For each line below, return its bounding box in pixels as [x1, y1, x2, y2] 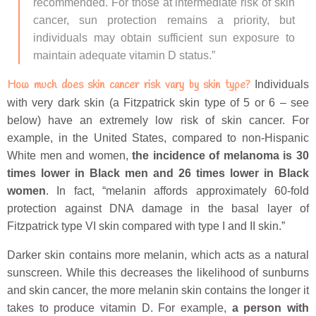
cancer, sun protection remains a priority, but [33, 14, 295, 26]
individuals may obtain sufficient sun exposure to [33, 32, 295, 44]
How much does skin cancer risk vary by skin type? [7, 78, 250, 92]
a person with [231, 302, 310, 314]
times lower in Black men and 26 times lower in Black [7, 167, 309, 179]
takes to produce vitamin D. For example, [7, 302, 232, 314]
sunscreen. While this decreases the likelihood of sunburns [7, 267, 309, 279]
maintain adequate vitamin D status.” [33, 49, 215, 61]
